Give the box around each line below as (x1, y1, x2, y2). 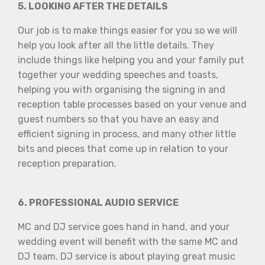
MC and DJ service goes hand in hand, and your (18, 221, 230, 232)
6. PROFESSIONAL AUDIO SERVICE (18, 196, 179, 208)
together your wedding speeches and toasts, (18, 69, 218, 80)
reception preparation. (18, 157, 117, 169)
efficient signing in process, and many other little (18, 128, 236, 140)
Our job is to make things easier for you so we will (18, 24, 237, 36)
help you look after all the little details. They (18, 39, 214, 51)
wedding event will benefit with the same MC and (18, 235, 238, 247)
